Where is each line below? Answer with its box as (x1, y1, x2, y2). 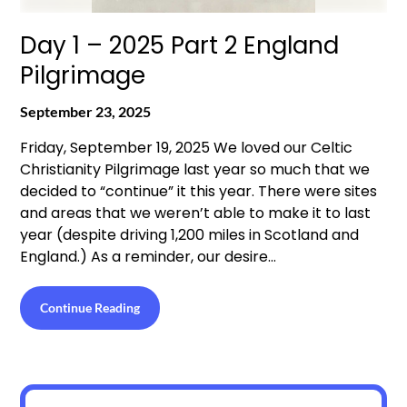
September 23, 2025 (20, 103, 152, 120)
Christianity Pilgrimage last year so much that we (20, 159, 371, 180)
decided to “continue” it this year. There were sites (20, 181, 378, 202)
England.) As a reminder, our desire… (20, 246, 277, 267)
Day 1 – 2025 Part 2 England (20, 29, 340, 62)
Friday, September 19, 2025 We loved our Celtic (20, 137, 353, 158)
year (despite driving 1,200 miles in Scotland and (20, 224, 360, 245)
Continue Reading (40, 300, 141, 315)
